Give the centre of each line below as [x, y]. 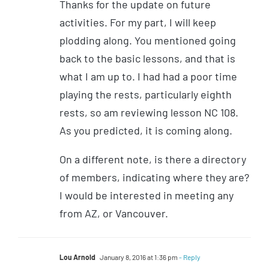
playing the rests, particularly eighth [146, 94]
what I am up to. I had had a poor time [148, 76]
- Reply [189, 257]
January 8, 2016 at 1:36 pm [138, 257]
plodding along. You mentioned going [148, 40]
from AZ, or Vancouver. [114, 213]
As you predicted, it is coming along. [146, 130]
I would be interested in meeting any [147, 195]
